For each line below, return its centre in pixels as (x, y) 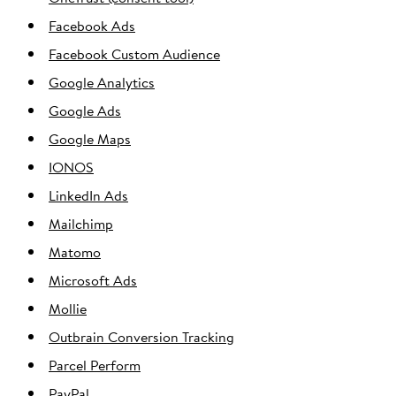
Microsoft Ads (93, 280)
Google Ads (85, 110)
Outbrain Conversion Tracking (141, 337)
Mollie (68, 308)
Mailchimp (81, 224)
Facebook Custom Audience (134, 54)
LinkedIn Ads (88, 195)
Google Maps (90, 139)
